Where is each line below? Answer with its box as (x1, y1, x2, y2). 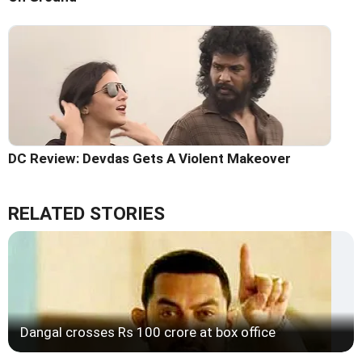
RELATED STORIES (8, 202, 165, 225)
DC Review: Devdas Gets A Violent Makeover (8, 149, 291, 166)
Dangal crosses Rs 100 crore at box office (20, 323, 276, 340)
